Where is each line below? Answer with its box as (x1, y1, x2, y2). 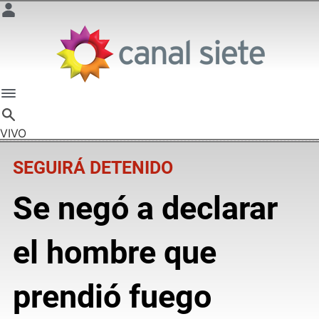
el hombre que (12, 233, 216, 271)
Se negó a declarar (12, 189, 278, 227)
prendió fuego (12, 277, 211, 315)
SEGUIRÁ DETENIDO (12, 157, 173, 178)
